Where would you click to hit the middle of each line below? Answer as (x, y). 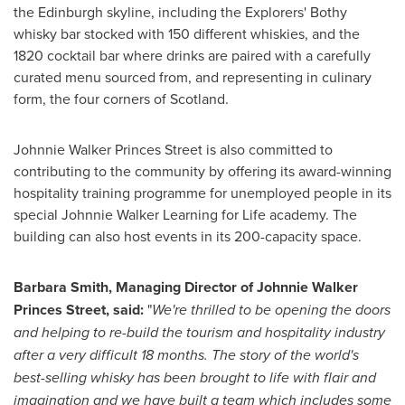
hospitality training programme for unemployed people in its (202, 192)
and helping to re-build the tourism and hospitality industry (199, 332)
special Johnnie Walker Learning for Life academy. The (185, 214)
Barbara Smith (61, 287)
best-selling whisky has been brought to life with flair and (195, 377)
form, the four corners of (92, 98)
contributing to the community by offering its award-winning (202, 170)
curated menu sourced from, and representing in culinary (193, 76)
